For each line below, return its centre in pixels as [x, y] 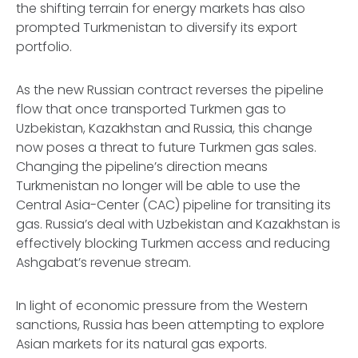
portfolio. [47, 47]
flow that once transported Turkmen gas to [151, 109]
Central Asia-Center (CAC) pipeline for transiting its [173, 205]
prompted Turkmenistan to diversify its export [157, 28]
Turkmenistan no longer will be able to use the [158, 186]
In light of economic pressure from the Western [162, 306]
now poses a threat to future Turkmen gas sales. [168, 147]
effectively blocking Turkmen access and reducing [173, 243]
